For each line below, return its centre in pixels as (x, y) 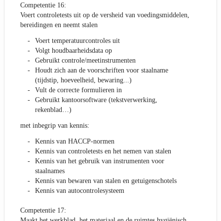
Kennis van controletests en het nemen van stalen (103, 151)
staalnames (50, 171)
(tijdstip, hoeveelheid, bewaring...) (83, 80)
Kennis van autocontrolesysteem (80, 191)
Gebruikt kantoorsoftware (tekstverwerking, (96, 100)
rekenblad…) (53, 110)
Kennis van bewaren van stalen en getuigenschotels (106, 181)
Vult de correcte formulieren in (78, 90)
